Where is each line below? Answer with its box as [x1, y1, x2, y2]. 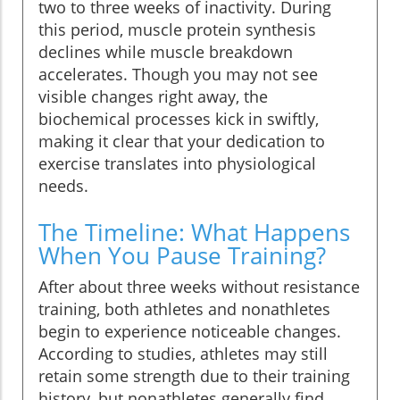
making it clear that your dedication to [38, 130, 325, 153]
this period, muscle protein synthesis [38, 19, 316, 41]
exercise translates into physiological [38, 153, 316, 175]
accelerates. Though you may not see [38, 63, 318, 86]
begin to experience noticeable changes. [38, 321, 341, 343]
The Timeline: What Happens [38, 216, 350, 249]
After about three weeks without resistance [38, 276, 360, 298]
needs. [38, 175, 88, 197]
